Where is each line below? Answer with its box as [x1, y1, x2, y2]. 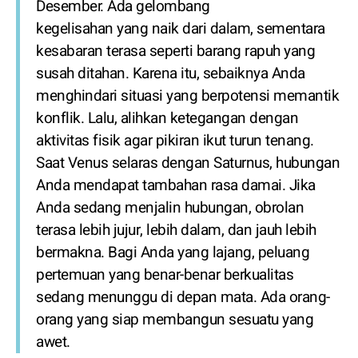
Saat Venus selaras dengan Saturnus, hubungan [36, 152, 340, 174]
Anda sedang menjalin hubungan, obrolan [36, 197, 304, 219]
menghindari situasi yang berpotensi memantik [36, 85, 339, 107]
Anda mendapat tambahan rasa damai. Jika [36, 174, 316, 197]
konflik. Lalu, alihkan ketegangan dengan [36, 107, 298, 129]
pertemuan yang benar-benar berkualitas [36, 264, 293, 286]
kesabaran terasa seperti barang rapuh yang [36, 40, 315, 62]
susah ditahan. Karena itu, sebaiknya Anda [36, 62, 305, 85]
